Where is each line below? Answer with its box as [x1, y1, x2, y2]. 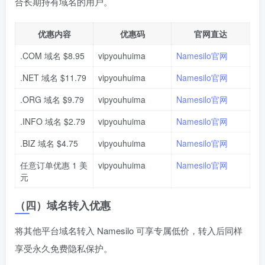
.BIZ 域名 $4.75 [20, 137, 78, 150]
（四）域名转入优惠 [15, 198, 111, 214]
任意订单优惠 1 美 [20, 159, 88, 172]
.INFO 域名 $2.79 [20, 115, 85, 128]
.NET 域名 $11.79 [20, 72, 86, 84]
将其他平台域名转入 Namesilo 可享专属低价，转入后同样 [15, 224, 243, 237]
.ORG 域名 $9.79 [20, 93, 84, 106]
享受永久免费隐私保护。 [15, 242, 112, 255]
